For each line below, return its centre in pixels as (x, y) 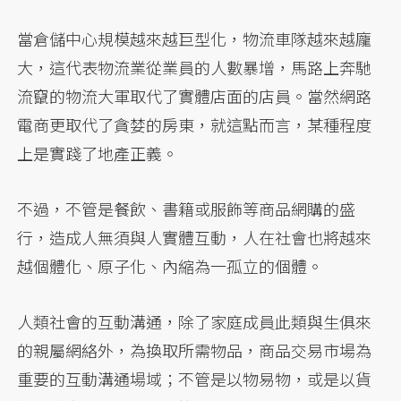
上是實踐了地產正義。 (98, 153)
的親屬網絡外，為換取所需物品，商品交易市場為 (195, 350)
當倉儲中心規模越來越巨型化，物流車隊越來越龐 (195, 38)
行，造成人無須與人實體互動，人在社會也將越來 (195, 237)
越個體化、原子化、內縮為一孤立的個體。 (171, 265)
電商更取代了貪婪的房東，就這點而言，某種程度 (195, 124)
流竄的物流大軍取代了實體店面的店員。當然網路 (195, 95)
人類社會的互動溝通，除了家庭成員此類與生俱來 (195, 321)
